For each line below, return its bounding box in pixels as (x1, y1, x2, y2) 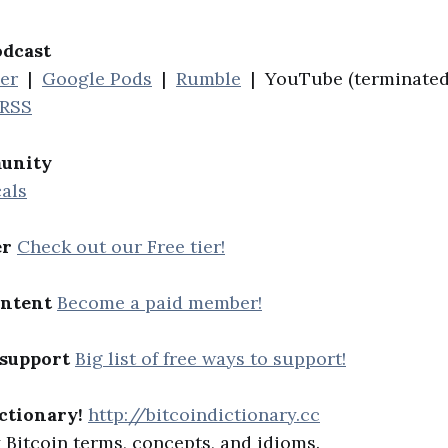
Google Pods (42, 67, 152, 91)
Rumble (176, 67, 241, 91)
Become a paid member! (57, 291, 262, 315)
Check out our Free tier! (17, 235, 225, 259)
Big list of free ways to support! (75, 347, 346, 371)
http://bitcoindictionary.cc (88, 403, 320, 427)
